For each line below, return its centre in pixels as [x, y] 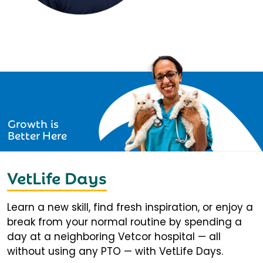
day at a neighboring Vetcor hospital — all [114, 237]
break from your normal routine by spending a [124, 222]
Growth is [33, 123]
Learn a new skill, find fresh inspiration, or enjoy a [130, 208]
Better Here [37, 135]
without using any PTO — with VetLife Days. [115, 252]
